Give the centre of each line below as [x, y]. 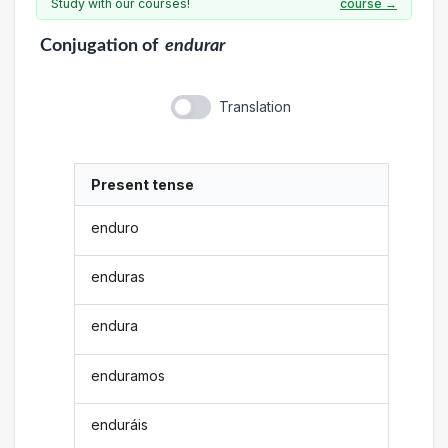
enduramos [128, 375]
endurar [195, 45]
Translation [254, 106]
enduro [115, 227]
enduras [118, 276]
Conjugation [88, 45]
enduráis [120, 425]
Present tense [143, 185]
